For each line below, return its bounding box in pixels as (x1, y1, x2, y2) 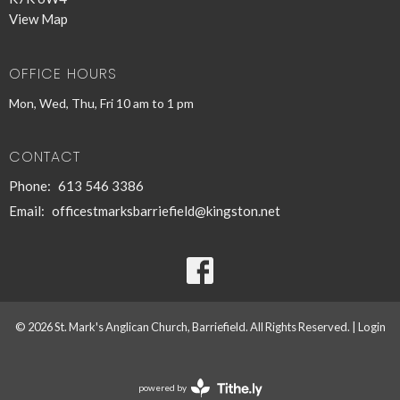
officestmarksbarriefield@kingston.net (52, 203, 280, 219)
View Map (9, 11, 68, 27)
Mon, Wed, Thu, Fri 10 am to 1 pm (9, 95, 194, 111)
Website (198, 387, 235, 398)
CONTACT (9, 146, 80, 167)
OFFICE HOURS (9, 63, 117, 84)
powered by (137, 382, 187, 393)
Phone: (9, 178, 54, 194)
